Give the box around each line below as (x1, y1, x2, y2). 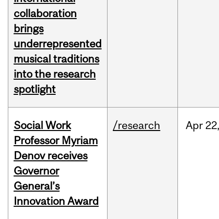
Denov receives (13, 149, 88, 162)
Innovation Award (13, 195, 99, 208)
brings (13, 22, 44, 35)
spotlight (13, 83, 56, 96)
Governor (13, 164, 59, 177)
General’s (13, 179, 60, 193)
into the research (13, 67, 96, 81)
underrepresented (13, 37, 102, 50)
